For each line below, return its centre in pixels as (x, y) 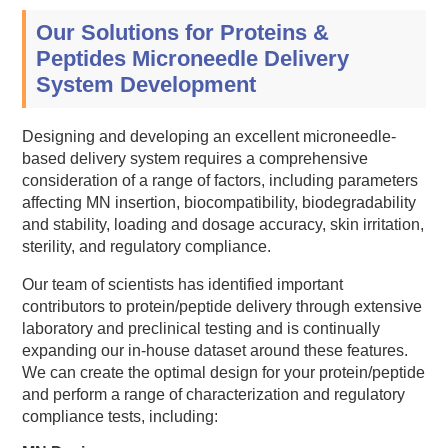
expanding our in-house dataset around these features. (215, 350)
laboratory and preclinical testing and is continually (201, 328)
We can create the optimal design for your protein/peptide (224, 372)
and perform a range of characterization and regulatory (214, 394)
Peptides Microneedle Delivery (193, 58)
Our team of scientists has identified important (183, 284)
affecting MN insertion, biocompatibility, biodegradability (219, 202)
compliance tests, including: (120, 416)
